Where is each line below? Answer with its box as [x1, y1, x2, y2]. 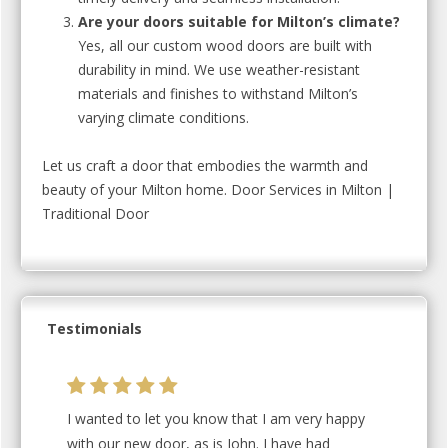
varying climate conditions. [78, 108, 249, 127]
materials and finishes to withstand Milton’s [78, 84, 358, 103]
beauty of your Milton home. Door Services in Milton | [42, 180, 394, 199]
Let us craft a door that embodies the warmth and [42, 156, 368, 175]
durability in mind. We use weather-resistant [78, 60, 360, 79]
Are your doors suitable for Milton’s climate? [78, 12, 400, 31]
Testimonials [47, 319, 142, 338]
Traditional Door [42, 204, 149, 223]
